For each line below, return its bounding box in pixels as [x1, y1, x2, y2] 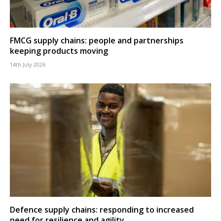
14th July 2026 [10, 61, 45, 69]
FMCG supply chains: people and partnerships [10, 35, 184, 46]
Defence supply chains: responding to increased [10, 204, 194, 215]
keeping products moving [10, 45, 108, 57]
